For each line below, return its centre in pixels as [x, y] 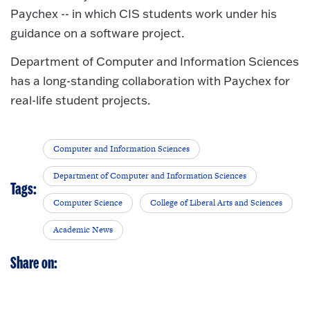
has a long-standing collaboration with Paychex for [150, 80]
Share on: [34, 264]
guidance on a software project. [97, 33]
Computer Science [88, 203]
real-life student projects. [80, 100]
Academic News [83, 230]
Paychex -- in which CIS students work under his [144, 14]
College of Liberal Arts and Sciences [217, 203]
